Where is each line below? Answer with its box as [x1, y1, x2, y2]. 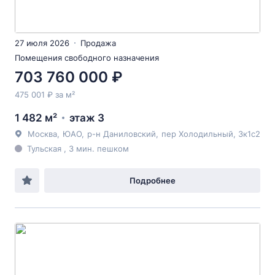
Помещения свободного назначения [15, 53, 159, 63]
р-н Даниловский [87, 129, 156, 139]
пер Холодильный [161, 129, 233, 139]
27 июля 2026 [15, 38, 69, 48]
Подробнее [129, 176, 176, 185]
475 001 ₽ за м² [15, 90, 75, 99]
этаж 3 [69, 112, 104, 124]
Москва [28, 129, 57, 139]
